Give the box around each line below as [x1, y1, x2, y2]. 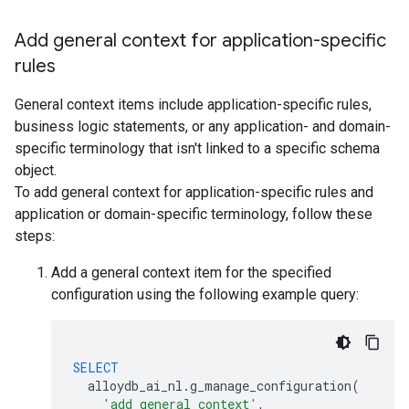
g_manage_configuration [190, 377, 351, 394]
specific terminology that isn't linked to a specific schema [15, 140, 380, 157]
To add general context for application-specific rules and [15, 184, 373, 201]
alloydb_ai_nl [88, 377, 183, 394]
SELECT [73, 359, 119, 376]
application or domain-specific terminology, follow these [15, 205, 372, 223]
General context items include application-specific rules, [15, 96, 372, 113]
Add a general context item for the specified [51, 264, 331, 281]
